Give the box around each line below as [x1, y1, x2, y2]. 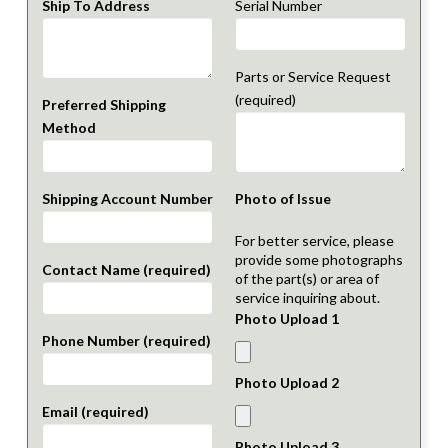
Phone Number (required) [41, 331, 211, 349]
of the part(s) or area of [234, 269, 379, 287]
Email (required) [41, 402, 149, 420]
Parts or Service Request [234, 68, 391, 86]
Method [41, 118, 96, 136]
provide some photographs [234, 250, 403, 268]
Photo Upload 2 [234, 373, 339, 391]
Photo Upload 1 [234, 309, 339, 327]
